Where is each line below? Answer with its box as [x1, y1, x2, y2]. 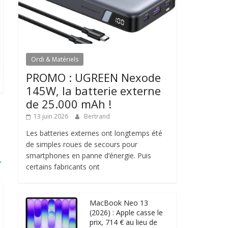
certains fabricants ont [26, 161, 100, 172]
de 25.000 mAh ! [26, 96, 111, 111]
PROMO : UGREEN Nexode [26, 69, 161, 85]
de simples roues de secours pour [26, 139, 137, 149]
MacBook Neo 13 [90, 197, 148, 208]
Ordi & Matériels [31, 54, 78, 64]
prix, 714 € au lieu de [90, 217, 157, 227]
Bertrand [84, 111, 110, 121]
